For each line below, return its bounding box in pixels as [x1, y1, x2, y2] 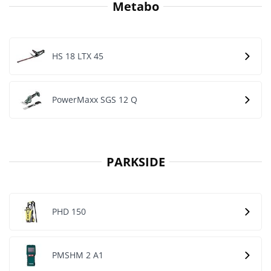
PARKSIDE [106, 153, 165, 170]
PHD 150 [52, 206, 86, 217]
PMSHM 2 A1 [52, 249, 103, 261]
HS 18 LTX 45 [52, 50, 103, 62]
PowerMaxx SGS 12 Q [52, 94, 137, 105]
